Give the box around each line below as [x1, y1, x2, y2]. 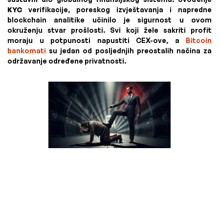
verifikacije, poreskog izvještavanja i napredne [22, 5, 212, 14]
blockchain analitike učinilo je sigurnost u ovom [7, 16, 212, 24]
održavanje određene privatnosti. [7, 57, 126, 65]
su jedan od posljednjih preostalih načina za [46, 46, 212, 55]
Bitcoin [186, 36, 212, 44]
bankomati [7, 46, 46, 55]
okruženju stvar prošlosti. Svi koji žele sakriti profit [7, 26, 212, 34]
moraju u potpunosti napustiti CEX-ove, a [7, 36, 186, 44]
